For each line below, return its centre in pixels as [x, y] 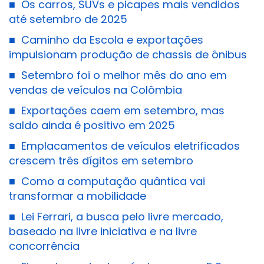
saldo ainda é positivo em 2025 [92, 125]
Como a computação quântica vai [112, 181]
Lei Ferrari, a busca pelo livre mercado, [121, 217]
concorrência [44, 246]
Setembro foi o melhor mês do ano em [123, 75]
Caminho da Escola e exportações [111, 40]
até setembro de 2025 [68, 19]
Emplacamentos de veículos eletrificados [129, 146]
